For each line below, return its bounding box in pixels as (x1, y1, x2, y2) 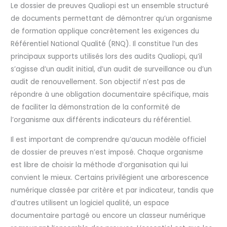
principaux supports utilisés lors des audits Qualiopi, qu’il (11, 51, 203, 61)
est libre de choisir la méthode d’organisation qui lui (11, 160, 188, 170)
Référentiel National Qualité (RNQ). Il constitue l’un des (11, 39, 199, 49)
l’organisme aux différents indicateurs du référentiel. (11, 115, 192, 125)
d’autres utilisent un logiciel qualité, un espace (11, 198, 170, 208)
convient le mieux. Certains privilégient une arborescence (11, 172, 209, 182)
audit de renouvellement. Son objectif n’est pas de (11, 77, 186, 87)
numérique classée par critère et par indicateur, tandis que (11, 185, 214, 195)
